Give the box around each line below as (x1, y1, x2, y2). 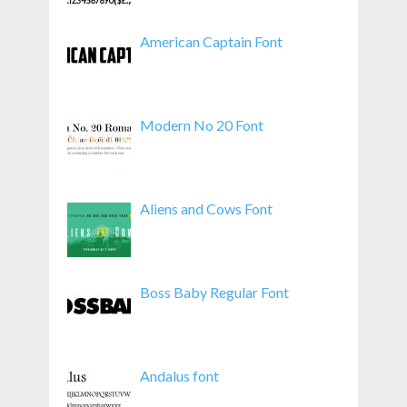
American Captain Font (139, 32, 283, 50)
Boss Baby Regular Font (139, 283, 289, 301)
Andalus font (139, 366, 219, 384)
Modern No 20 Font (139, 115, 263, 134)
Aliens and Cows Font (139, 199, 273, 217)
